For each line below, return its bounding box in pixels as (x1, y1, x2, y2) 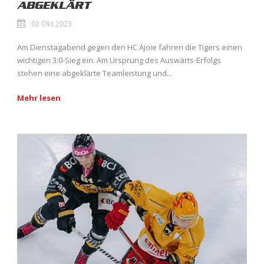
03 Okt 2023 (31, 18, 72, 29)
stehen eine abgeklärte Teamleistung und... (17, 68, 172, 79)
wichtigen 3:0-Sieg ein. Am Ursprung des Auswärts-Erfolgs (17, 55, 221, 66)
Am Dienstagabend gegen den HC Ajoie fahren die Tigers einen (17, 42, 242, 53)
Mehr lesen (17, 93, 61, 104)
